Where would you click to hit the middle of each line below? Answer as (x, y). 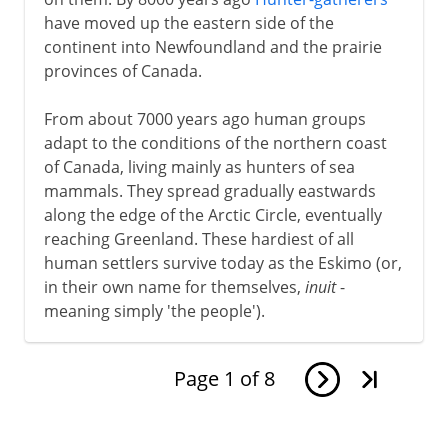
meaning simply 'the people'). (154, 310)
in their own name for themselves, (174, 286)
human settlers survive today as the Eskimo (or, (222, 262)
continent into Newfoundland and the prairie (212, 46)
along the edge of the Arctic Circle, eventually (212, 214)
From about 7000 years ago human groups (204, 118)
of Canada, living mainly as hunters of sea (199, 166)
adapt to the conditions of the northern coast (215, 142)
